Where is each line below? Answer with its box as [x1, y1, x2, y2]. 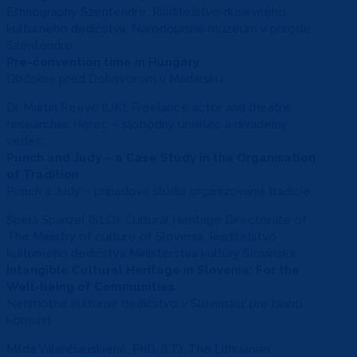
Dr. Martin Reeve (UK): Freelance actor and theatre [6, 100, 291, 115]
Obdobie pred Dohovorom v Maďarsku [6, 71, 223, 86]
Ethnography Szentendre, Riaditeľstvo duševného [6, 4, 286, 19]
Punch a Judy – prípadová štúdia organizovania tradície [6, 183, 311, 198]
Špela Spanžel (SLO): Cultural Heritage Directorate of [6, 212, 307, 227]
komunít [6, 312, 52, 328]
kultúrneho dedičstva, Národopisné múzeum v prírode [6, 21, 311, 36]
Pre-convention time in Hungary [6, 54, 199, 69]
